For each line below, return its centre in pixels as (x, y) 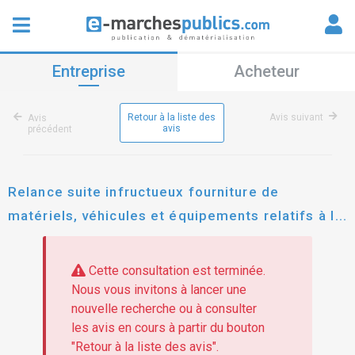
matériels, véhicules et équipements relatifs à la (175, 216)
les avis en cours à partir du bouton (168, 328)
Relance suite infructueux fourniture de (143, 192)
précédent (50, 129)
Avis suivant (296, 117)
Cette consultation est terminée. (175, 271)
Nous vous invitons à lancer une (158, 290)
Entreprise (89, 71)
